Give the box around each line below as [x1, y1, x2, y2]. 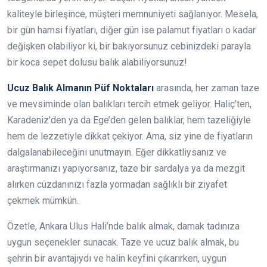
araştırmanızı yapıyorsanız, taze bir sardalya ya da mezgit [7, 163, 245, 174]
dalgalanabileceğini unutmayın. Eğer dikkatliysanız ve [7, 147, 226, 158]
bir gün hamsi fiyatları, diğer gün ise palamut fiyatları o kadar [7, 24, 256, 36]
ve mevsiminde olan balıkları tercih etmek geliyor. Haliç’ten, [7, 98, 252, 110]
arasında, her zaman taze [154, 82, 259, 94]
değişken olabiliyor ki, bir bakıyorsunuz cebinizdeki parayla [7, 41, 251, 52]
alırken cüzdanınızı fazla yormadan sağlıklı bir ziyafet [7, 179, 227, 190]
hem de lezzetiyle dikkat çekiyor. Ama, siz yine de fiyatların [7, 131, 253, 142]
